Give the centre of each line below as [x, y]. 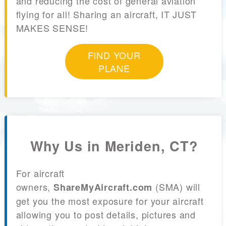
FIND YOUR [114, 55]
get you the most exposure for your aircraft [110, 201]
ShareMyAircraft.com [103, 187]
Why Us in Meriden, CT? [114, 146]
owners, [35, 187]
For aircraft [40, 173]
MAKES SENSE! [52, 28]
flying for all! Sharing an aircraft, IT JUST [106, 14]
